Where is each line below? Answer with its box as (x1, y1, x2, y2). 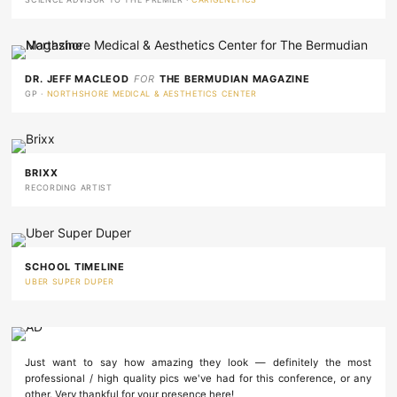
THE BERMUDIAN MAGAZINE (159, 73, 310, 86)
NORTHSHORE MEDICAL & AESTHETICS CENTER (46, 89, 257, 99)
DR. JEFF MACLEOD (25, 73, 129, 86)
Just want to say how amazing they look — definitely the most (25, 356, 372, 370)
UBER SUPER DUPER (25, 276, 114, 287)
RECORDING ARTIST (25, 183, 113, 193)
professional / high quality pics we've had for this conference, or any (25, 372, 372, 385)
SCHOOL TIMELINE (25, 261, 125, 274)
